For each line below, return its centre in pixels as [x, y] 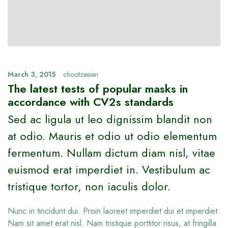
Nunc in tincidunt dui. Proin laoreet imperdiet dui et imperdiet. [114, 211]
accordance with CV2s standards [91, 102]
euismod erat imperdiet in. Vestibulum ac [109, 170]
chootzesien [81, 75]
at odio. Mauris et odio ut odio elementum [112, 136]
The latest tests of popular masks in [98, 89]
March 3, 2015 [32, 75]
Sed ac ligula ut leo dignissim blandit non [110, 119]
